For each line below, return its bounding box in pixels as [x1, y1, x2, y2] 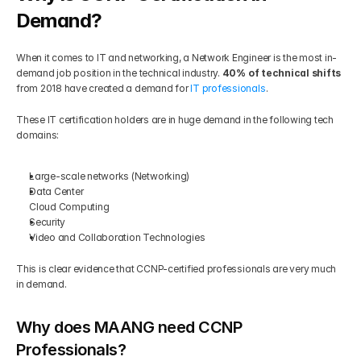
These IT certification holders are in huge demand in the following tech [16, 114, 334, 126]
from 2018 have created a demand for [16, 82, 191, 94]
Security [29, 216, 68, 228]
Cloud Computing [29, 201, 112, 213]
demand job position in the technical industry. [16, 67, 222, 79]
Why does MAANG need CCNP [16, 317, 242, 337]
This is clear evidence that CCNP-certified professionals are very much [16, 263, 337, 275]
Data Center [29, 185, 86, 197]
